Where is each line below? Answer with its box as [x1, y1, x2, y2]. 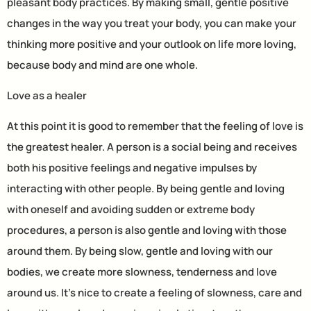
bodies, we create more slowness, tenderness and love [7, 264, 277, 280]
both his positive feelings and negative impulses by [7, 160, 257, 176]
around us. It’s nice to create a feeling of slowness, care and [7, 285, 302, 301]
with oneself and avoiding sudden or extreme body [7, 202, 255, 217]
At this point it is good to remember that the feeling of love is [7, 119, 303, 134]
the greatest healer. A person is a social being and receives [7, 140, 297, 155]
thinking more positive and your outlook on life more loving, [7, 36, 296, 51]
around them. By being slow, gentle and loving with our [7, 244, 273, 259]
